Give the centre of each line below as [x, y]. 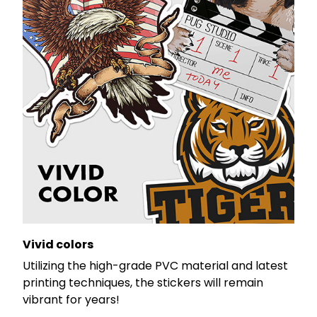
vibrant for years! [71, 300]
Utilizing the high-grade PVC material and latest [155, 266]
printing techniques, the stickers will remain [143, 283]
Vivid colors [58, 244]
